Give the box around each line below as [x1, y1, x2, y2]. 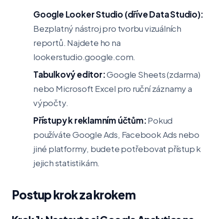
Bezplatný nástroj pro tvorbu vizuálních [33, 23, 182, 34]
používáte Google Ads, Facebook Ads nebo [33, 129, 200, 140]
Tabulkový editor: [33, 69, 106, 80]
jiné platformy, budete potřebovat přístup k [33, 143, 201, 154]
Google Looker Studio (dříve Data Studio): [33, 9, 203, 20]
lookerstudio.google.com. [33, 51, 136, 62]
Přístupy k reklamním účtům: [33, 115, 147, 126]
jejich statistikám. [33, 157, 100, 168]
